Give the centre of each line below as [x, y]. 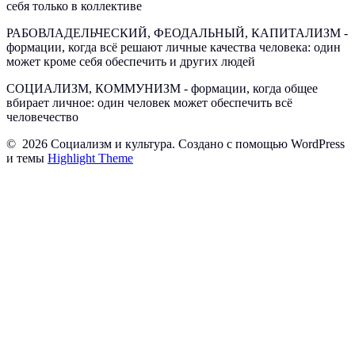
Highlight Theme [90, 158]
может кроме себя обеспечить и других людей [131, 61]
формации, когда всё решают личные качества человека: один [174, 47]
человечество [42, 116]
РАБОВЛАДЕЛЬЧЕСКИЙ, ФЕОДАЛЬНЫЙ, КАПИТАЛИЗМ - [177, 32]
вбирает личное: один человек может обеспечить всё [149, 102]
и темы [27, 158]
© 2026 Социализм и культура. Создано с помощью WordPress [176, 143]
